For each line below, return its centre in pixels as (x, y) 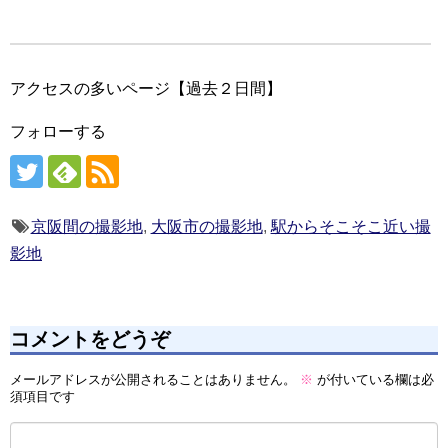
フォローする (58, 132)
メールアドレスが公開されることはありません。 (153, 379)
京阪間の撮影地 (86, 227)
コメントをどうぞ (90, 339)
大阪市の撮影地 (206, 227)
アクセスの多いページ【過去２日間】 (146, 89)
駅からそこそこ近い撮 (350, 227)
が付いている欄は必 (373, 379)
